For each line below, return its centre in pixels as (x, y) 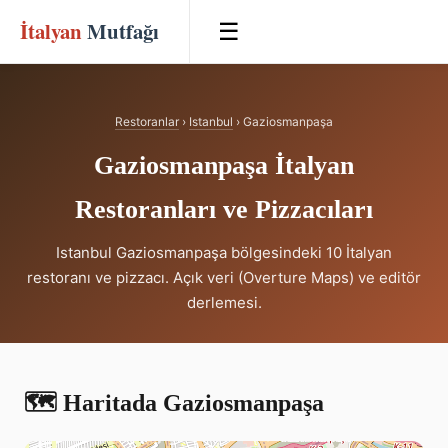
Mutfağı (120, 31)
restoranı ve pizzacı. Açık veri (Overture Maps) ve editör (224, 277)
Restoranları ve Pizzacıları (224, 209)
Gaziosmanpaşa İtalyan (224, 165)
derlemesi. (224, 302)
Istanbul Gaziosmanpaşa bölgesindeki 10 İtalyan (224, 252)
